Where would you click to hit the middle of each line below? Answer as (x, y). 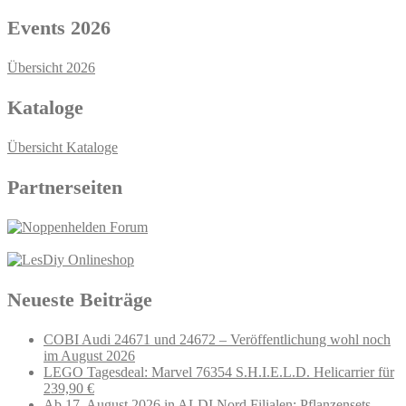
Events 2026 (59, 27)
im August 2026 (89, 355)
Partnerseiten (65, 187)
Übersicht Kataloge (63, 147)
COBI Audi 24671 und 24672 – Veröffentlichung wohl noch (217, 339)
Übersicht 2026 (51, 67)
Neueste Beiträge (80, 299)
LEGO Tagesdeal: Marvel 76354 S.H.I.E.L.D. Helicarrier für (219, 372)
